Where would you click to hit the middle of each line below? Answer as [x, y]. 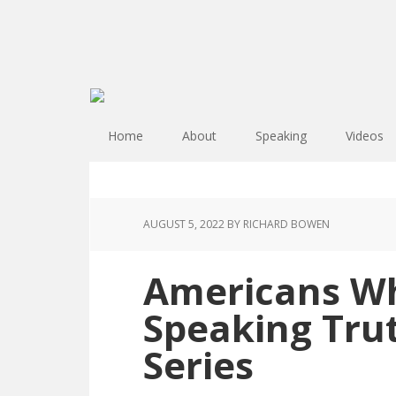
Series [198, 365]
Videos [365, 136]
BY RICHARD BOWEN [277, 224]
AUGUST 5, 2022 [184, 224]
